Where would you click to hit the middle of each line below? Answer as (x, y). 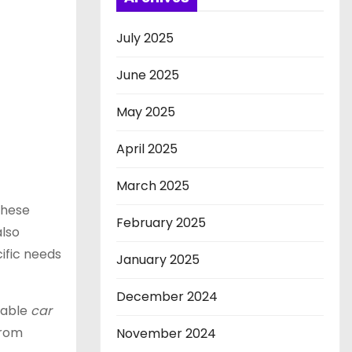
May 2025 (146, 112)
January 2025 (158, 260)
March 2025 (153, 186)
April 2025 (147, 149)
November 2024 (166, 334)
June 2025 (148, 75)
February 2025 (161, 223)
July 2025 (145, 38)
